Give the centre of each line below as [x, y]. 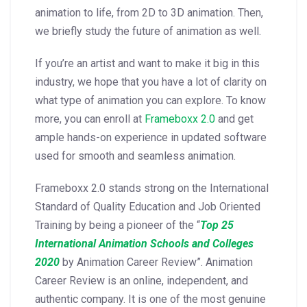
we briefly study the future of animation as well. [148, 31]
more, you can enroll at [90, 119]
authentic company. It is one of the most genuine [150, 299]
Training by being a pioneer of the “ [118, 225]
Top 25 [217, 225]
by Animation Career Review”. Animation [156, 262]
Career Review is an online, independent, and [142, 280]
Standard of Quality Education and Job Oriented [148, 206]
